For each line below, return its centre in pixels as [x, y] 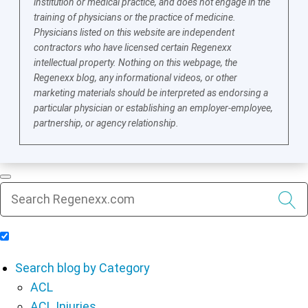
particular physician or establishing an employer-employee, [154, 108]
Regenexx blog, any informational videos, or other [136, 77]
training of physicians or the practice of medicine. [135, 17]
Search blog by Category [82, 267]
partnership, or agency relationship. [107, 123]
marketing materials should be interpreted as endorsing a [151, 92]
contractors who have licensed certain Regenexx [133, 47]
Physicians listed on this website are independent [134, 32]
